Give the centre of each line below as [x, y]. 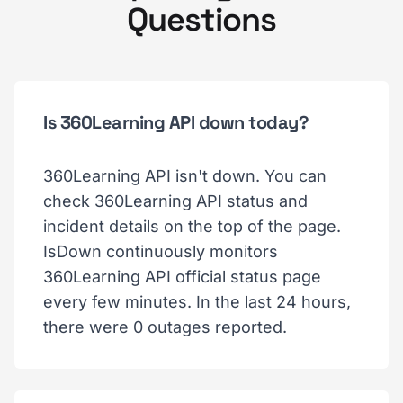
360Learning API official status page [182, 277]
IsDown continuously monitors [161, 251]
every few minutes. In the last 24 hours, [197, 302]
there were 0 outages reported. [165, 327]
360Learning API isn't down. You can [185, 176]
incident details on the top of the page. [192, 226]
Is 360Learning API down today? [176, 122]
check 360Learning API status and [175, 201]
